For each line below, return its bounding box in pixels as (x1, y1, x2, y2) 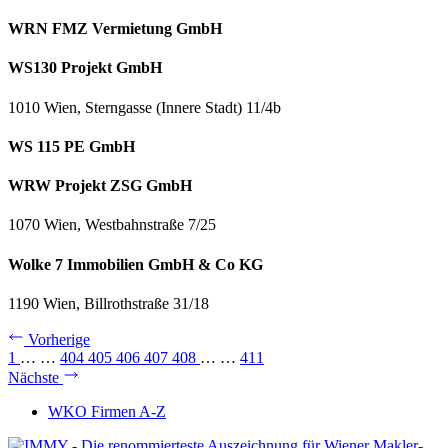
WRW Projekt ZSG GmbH (8, 177, 192, 195)
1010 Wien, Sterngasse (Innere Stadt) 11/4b (8, 98, 281, 116)
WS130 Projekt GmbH (8, 59, 162, 77)
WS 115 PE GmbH (8, 137, 135, 155)
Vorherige (28, 331, 90, 348)
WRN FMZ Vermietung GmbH (8, 20, 222, 38)
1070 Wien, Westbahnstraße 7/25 (8, 216, 216, 234)
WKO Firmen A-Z (48, 403, 166, 420)
